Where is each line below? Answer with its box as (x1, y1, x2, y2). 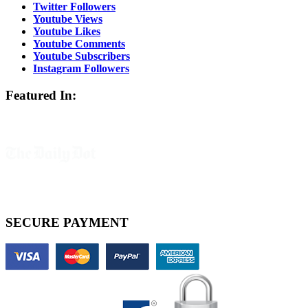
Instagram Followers (33, 63, 129, 75)
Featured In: (5, 87, 76, 102)
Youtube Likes (33, 25, 100, 38)
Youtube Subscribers (33, 50, 130, 63)
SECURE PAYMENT (5, 214, 129, 230)
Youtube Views (33, 13, 102, 25)
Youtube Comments (33, 38, 125, 50)
